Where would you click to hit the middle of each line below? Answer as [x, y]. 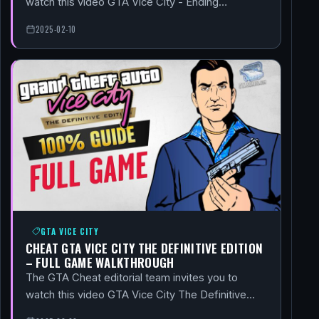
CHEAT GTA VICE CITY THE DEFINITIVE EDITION [144, 247]
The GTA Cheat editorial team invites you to [131, 277]
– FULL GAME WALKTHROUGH [100, 262]
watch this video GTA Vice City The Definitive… [140, 294]
